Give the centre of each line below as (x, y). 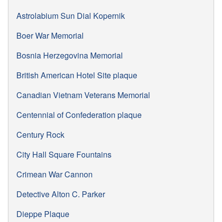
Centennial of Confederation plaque (79, 114)
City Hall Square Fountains (64, 154)
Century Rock (40, 134)
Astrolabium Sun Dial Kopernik (71, 15)
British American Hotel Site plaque (77, 75)
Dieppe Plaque (43, 214)
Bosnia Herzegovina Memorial (70, 55)
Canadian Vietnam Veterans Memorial (83, 95)
